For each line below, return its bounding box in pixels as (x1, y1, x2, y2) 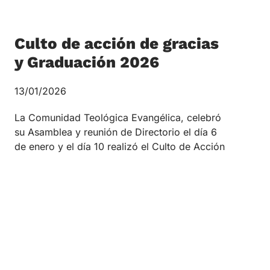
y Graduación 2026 (14, 52, 159, 71)
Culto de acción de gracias (14, 34, 219, 52)
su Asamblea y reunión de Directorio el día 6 (14, 125, 217, 138)
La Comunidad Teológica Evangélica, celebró (14, 111, 221, 124)
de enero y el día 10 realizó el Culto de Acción (14, 140, 225, 152)
